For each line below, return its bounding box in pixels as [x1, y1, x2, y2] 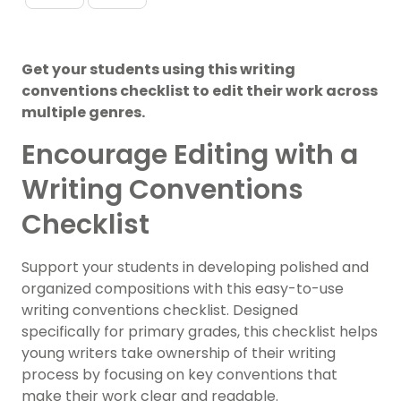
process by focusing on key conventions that [21, 364, 337, 386]
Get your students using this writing [21, 59, 295, 81]
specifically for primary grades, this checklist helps [21, 321, 378, 343]
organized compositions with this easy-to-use [21, 278, 344, 300]
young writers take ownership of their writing [21, 343, 336, 364]
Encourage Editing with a [21, 136, 358, 175]
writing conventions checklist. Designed [21, 300, 298, 321]
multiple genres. [21, 102, 145, 124]
